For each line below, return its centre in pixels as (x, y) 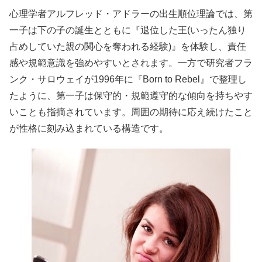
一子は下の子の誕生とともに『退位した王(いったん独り (128, 30)
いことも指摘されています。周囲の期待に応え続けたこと (131, 112)
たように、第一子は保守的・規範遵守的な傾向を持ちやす (131, 96)
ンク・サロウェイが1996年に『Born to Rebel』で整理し (128, 80)
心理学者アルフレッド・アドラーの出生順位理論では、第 (131, 14)
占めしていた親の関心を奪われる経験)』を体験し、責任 (128, 47)
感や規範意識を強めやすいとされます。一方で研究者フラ (131, 63)
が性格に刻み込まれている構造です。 (89, 129)
